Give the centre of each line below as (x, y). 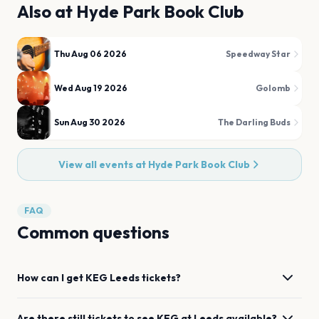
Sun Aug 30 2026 (90, 122)
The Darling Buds (254, 122)
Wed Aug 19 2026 (91, 88)
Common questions (93, 232)
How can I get (51, 278)
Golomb (273, 88)
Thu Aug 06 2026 (90, 54)
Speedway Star (258, 54)
